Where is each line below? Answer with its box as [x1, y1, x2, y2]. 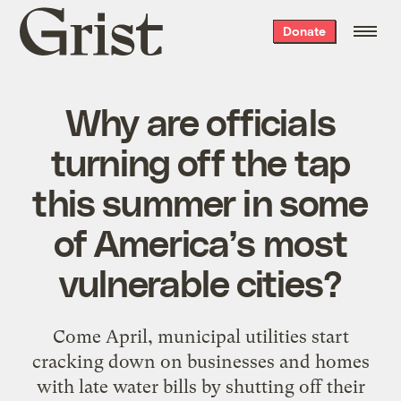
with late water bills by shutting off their [36, 375, 365, 397]
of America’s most [53, 218, 348, 264]
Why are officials [65, 98, 336, 143]
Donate [282, 23, 326, 38]
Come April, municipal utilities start [52, 325, 349, 347]
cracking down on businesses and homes [31, 350, 370, 372]
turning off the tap [50, 138, 351, 183]
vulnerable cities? [58, 259, 343, 304]
